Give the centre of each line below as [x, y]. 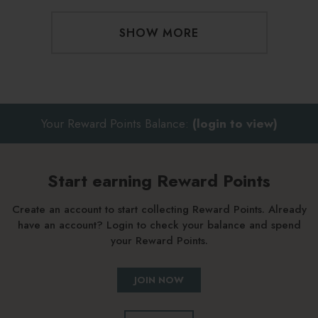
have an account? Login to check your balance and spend [159, 225]
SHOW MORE [159, 33]
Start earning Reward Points [159, 181]
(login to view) [235, 124]
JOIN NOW [159, 280]
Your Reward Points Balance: [116, 124]
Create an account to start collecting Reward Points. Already [159, 210]
